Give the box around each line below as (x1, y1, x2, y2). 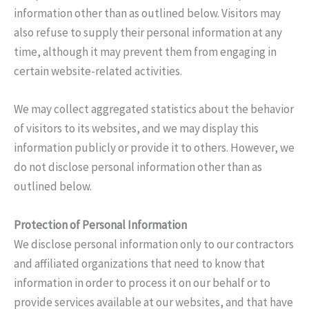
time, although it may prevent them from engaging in (14, 44, 277, 60)
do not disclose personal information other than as (14, 159, 262, 175)
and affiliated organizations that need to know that (14, 255, 265, 271)
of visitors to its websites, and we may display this (14, 121, 259, 137)
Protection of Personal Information (14, 217, 187, 232)
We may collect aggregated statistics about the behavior (14, 101, 294, 117)
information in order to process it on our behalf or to (14, 275, 270, 290)
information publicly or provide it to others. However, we (14, 140, 295, 156)
